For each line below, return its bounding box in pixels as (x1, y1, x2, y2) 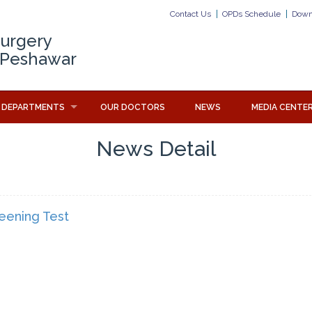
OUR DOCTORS (100, 102, 166, 113)
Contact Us (170, 9, 211, 19)
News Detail (96, 136, 216, 162)
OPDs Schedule (222, 9, 281, 19)
